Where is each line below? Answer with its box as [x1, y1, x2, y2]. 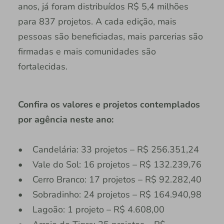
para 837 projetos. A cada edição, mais [17, 15, 176, 27]
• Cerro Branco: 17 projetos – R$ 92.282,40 [17, 173, 201, 185]
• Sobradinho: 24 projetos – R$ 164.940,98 [17, 188, 201, 200]
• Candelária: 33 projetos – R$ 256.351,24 [17, 143, 199, 155]
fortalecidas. [17, 60, 67, 72]
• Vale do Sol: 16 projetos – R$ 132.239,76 [17, 158, 201, 170]
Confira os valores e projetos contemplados [17, 98, 200, 110]
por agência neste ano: [17, 113, 113, 125]
